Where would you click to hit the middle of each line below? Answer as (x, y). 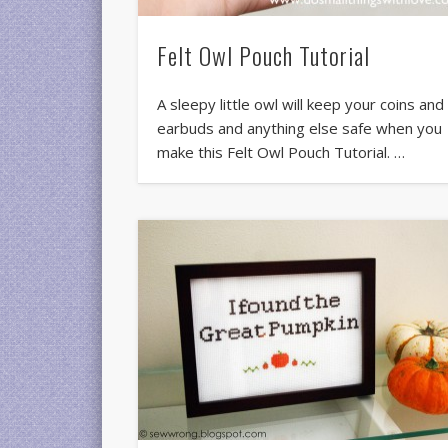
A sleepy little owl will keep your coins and (301, 103)
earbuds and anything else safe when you (300, 127)
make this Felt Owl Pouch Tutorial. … (281, 151)
